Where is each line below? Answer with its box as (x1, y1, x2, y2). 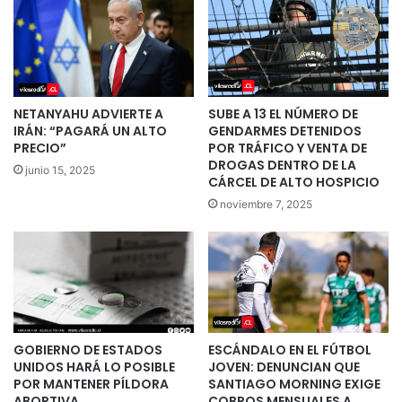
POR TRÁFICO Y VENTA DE (208, 138, 367, 157)
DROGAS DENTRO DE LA (208, 155, 356, 174)
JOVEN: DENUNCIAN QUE (208, 358, 360, 377)
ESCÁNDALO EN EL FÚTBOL (208, 341, 371, 360)
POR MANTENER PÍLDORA (13, 375, 169, 394)
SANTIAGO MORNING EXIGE (208, 375, 380, 394)
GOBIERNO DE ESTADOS (13, 341, 162, 360)
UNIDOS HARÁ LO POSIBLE (13, 358, 175, 377)
